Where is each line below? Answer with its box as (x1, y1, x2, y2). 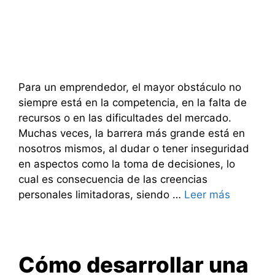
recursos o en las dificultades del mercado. (18, 111, 231, 124)
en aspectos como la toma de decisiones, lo (18, 157, 235, 170)
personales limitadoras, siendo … (18, 188, 184, 201)
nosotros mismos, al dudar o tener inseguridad (18, 142, 249, 155)
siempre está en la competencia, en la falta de (18, 96, 247, 109)
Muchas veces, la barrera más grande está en (18, 126, 245, 139)
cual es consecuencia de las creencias (18, 172, 207, 185)
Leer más (184, 188, 230, 201)
